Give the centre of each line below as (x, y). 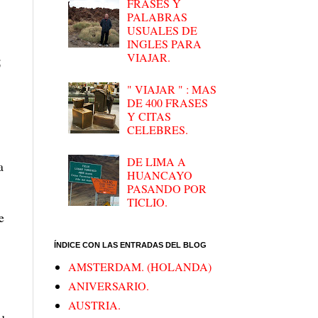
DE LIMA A (157, 161)
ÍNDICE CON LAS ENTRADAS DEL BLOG (130, 245)
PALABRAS (158, 17)
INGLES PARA (165, 44)
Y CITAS (149, 116)
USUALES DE (163, 30)
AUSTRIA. (94, 305)
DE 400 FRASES (168, 102)
